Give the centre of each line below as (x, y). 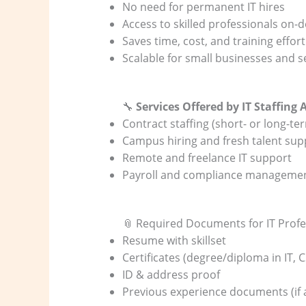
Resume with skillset (174, 240)
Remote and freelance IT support (207, 157)
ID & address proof (171, 274)
